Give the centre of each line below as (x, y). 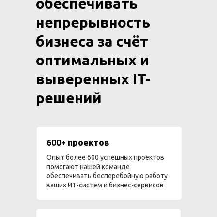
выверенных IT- (93, 79)
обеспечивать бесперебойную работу (107, 176)
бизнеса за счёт (92, 41)
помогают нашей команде (88, 167)
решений (69, 98)
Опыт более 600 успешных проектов (105, 157)
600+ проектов (78, 142)
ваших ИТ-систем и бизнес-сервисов (105, 185)
